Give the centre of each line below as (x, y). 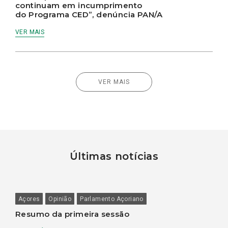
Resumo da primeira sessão (72, 214)
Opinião (60, 199)
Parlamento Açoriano (112, 199)
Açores (29, 199)
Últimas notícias (114, 156)
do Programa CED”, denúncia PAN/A (90, 15)
